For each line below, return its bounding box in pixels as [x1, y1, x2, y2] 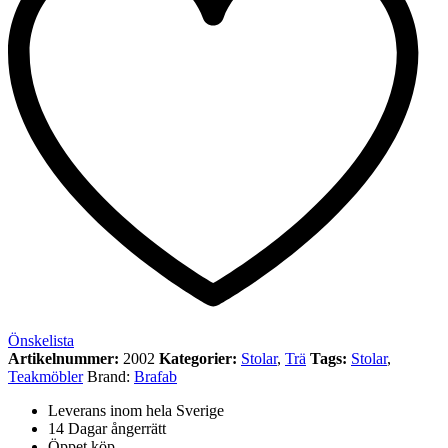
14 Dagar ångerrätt [48, 420, 166, 437]
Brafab [134, 368, 177, 385]
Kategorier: [159, 350, 241, 367]
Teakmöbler [8, 368, 83, 385]
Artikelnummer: [8, 350, 123, 367]
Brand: [87, 368, 134, 385]
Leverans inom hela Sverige [48, 402, 224, 419]
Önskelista [8, 332, 74, 349]
